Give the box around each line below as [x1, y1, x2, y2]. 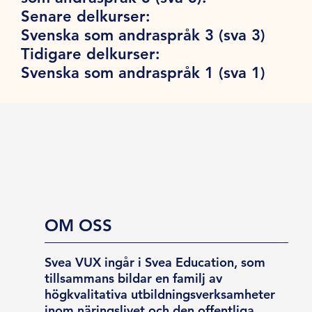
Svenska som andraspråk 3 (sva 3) [21, 25, 266, 45]
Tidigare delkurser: [21, 44, 166, 63]
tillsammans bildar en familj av [45, 270, 223, 286]
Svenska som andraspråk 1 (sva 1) [21, 63, 266, 82]
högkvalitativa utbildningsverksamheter [45, 286, 276, 302]
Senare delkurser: [21, 6, 151, 26]
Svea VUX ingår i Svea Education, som [45, 253, 266, 270]
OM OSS [45, 214, 113, 235]
